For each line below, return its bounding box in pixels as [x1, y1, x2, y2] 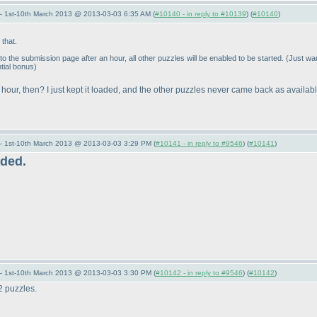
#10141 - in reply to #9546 [156, 139, 243, 147]
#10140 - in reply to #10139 [155, 10, 246, 18]
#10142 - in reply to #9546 [156, 269, 243, 277]
